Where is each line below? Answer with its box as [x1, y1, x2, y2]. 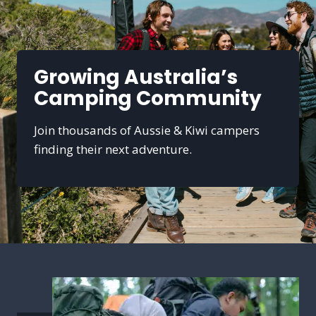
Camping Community [34, 85, 262, 112]
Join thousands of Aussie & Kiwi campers [34, 122, 260, 138]
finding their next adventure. [34, 141, 192, 157]
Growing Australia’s [34, 63, 238, 91]
